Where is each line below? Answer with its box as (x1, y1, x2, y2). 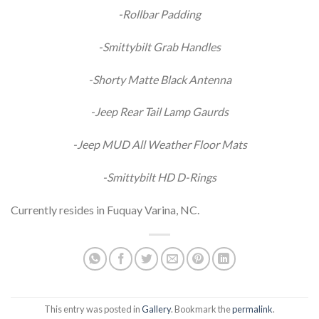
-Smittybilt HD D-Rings (103, 170, 216, 184)
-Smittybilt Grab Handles (98, 39, 221, 53)
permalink (232, 303, 273, 315)
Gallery (142, 303, 171, 315)
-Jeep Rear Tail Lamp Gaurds (90, 105, 229, 119)
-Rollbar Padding (118, 7, 201, 21)
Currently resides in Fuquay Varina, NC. (11, 202, 199, 216)
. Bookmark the (171, 303, 232, 315)
